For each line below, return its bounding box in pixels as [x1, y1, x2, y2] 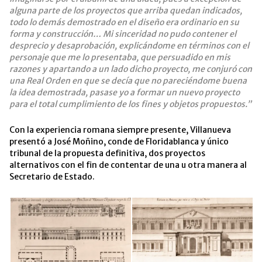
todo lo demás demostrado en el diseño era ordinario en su [9, 17, 239, 28]
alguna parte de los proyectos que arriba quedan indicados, [9, 5, 242, 16]
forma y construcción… [9, 29, 103, 40]
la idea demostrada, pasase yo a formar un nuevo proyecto [9, 87, 240, 98]
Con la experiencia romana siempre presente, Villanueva [9, 125, 231, 136]
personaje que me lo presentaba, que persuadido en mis [9, 52, 230, 63]
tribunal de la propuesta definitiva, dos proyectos [9, 148, 205, 159]
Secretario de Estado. [9, 171, 95, 182]
